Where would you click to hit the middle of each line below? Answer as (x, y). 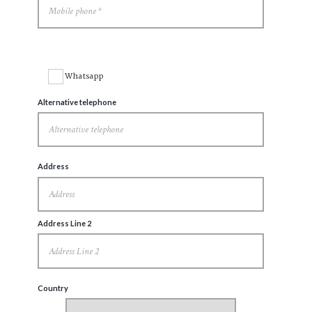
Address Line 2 (64, 223)
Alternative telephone (77, 102)
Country (53, 288)
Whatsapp (83, 77)
